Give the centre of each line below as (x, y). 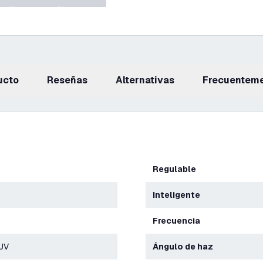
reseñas (70, 80)
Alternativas (149, 80)
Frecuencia (179, 221)
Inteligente (178, 195)
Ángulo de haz (186, 247)
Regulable (177, 169)
